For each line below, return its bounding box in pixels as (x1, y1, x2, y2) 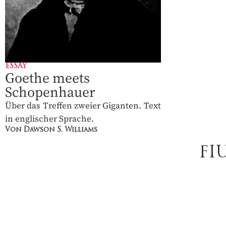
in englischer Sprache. (5, 112, 94, 125)
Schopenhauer (5, 82, 95, 102)
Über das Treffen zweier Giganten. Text (5, 99, 161, 112)
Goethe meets (5, 68, 90, 88)
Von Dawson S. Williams (5, 127, 97, 134)
